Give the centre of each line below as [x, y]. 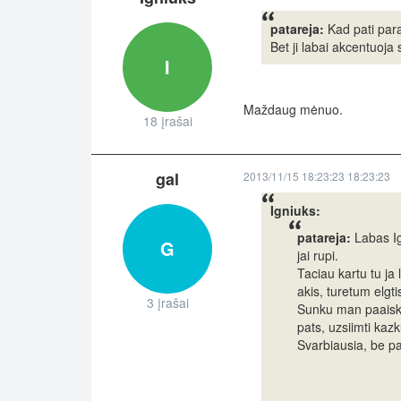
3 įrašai [167, 303]
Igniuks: [295, 211]
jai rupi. [318, 256]
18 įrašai [167, 121]
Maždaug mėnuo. [293, 110]
